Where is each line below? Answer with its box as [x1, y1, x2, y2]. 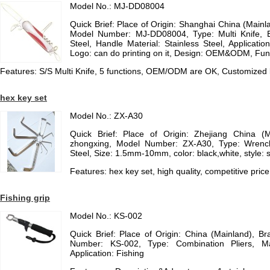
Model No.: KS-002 [70, 211, 142, 221]
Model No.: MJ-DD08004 [70, 1, 165, 11]
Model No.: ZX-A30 [70, 111, 143, 121]
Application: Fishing [70, 248, 144, 258]
